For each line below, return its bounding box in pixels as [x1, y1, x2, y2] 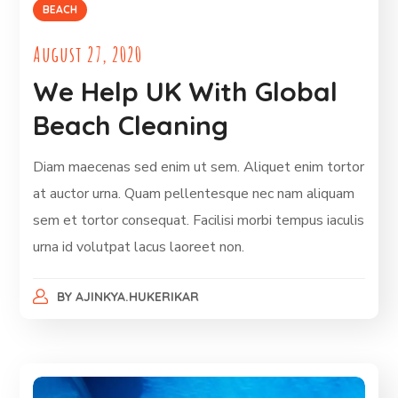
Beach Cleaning [33, 107, 229, 142]
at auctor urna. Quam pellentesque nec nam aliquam [33, 183, 355, 203]
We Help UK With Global [33, 74, 338, 108]
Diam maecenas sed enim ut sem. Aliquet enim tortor [33, 156, 365, 177]
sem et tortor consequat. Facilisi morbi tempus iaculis [33, 210, 365, 230]
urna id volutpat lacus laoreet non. [33, 236, 245, 257]
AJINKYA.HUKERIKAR [75, 288, 199, 305]
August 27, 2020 [33, 40, 143, 68]
